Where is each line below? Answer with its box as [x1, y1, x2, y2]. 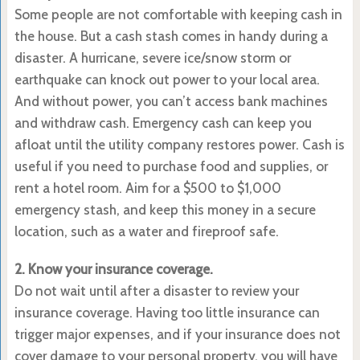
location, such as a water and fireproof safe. [14, 223, 279, 239]
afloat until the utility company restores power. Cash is [14, 136, 345, 153]
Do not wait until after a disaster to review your [14, 282, 299, 299]
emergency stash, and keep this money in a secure [14, 201, 316, 218]
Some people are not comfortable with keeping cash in [14, 6, 342, 22]
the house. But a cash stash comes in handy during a [14, 27, 328, 44]
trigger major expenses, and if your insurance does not [14, 325, 341, 342]
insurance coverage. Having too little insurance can [14, 304, 320, 321]
